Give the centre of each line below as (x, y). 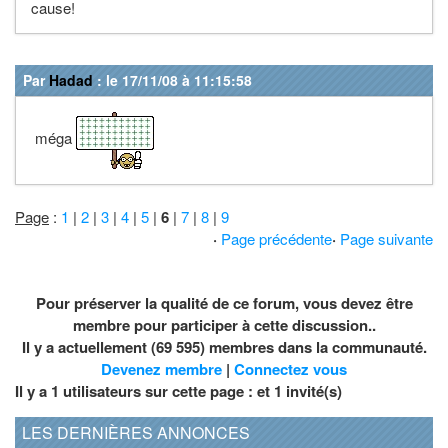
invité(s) (312, 390)
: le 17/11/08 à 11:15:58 (172, 79)
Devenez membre (161, 368)
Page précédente (276, 238)
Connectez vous (290, 368)
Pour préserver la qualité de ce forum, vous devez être (224, 302)
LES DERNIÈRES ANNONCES (136, 432)
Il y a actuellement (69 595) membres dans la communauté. (224, 346)
